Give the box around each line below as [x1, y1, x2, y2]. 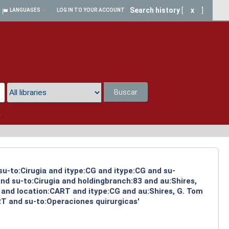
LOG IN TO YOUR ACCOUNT [57, 7, 125, 13]
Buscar [114, 88, 138, 97]
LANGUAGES [10, 7, 40, 13]
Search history [130, 6, 180, 14]
